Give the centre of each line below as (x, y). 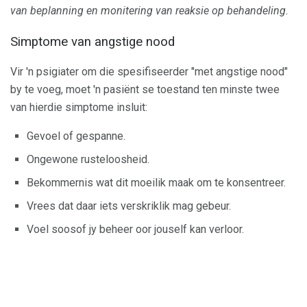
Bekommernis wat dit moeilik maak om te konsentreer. (156, 183)
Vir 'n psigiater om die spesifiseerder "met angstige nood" (149, 72)
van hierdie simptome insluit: (79, 108)
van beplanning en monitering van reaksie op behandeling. (149, 11)
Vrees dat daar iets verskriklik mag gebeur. (129, 206)
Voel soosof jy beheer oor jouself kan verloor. (135, 230)
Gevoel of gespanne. (76, 136)
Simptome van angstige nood (93, 41)
